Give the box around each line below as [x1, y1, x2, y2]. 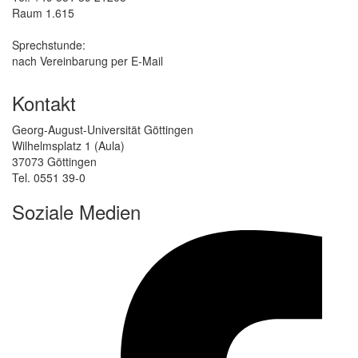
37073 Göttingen [12, 153, 97, 169]
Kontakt [12, 88, 76, 117]
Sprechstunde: [12, 36, 86, 53]
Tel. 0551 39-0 [12, 169, 86, 185]
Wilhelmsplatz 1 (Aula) [12, 137, 125, 153]
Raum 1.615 [12, 4, 74, 21]
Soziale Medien [12, 197, 141, 225]
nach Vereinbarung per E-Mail [12, 52, 163, 69]
